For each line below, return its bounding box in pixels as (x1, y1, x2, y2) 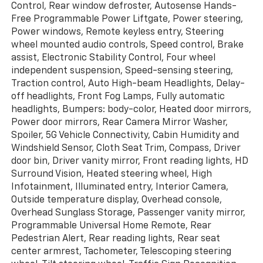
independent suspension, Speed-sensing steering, (11, 66, 233, 76)
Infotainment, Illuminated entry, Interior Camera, (11, 182, 228, 192)
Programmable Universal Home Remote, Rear (11, 221, 211, 231)
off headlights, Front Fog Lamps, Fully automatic (11, 92, 225, 102)
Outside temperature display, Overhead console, (11, 195, 222, 205)
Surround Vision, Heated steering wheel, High (11, 169, 212, 179)
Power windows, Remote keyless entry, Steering (11, 27, 224, 37)
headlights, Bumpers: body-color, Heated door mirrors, (11, 104, 251, 114)
